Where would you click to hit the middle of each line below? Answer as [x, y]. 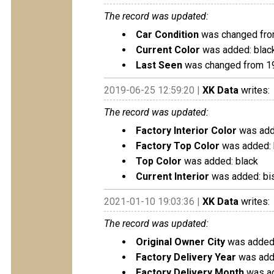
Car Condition [167, 35]
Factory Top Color [178, 146]
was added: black [220, 161]
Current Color [168, 50]
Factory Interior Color [186, 131]
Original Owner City [180, 242]
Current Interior [172, 176]
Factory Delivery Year [186, 257]
